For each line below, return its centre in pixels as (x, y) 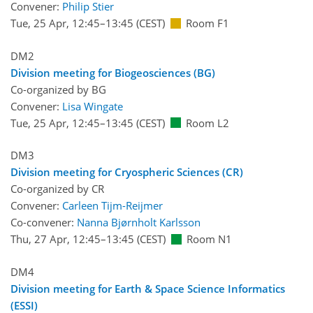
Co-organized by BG (58, 89)
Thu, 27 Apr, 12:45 (56, 239)
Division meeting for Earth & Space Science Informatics (148, 288)
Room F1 (208, 23)
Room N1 (209, 239)
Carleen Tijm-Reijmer (112, 206)
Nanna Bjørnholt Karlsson (139, 223)
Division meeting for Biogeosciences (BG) (113, 72)
